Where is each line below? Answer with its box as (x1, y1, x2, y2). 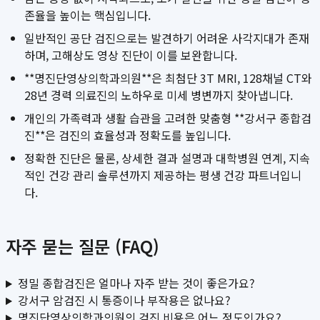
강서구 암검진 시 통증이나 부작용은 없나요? (17, 291, 231, 309)
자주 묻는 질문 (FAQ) (6, 234, 159, 259)
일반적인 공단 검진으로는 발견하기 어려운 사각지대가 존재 (24, 29, 309, 47)
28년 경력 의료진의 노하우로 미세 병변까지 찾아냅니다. (24, 86, 293, 104)
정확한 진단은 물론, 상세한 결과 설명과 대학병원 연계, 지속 (24, 149, 310, 167)
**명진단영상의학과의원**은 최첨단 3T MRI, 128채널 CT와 (24, 69, 312, 87)
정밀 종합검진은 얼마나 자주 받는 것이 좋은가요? (17, 274, 255, 292)
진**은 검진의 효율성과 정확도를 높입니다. (24, 126, 231, 144)
